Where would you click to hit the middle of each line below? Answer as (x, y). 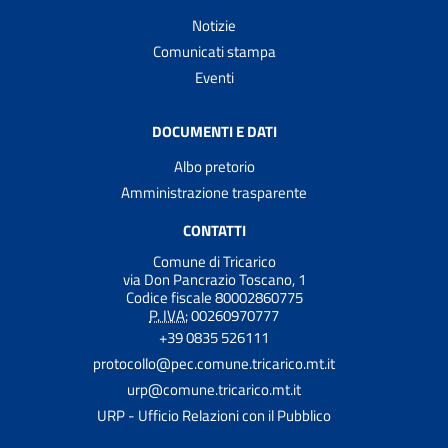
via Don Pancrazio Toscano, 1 (214, 279)
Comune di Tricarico (214, 261)
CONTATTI (214, 230)
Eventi (214, 77)
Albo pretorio (214, 166)
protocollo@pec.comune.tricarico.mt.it (214, 363)
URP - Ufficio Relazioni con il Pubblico (214, 415)
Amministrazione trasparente (214, 192)
